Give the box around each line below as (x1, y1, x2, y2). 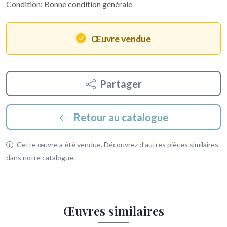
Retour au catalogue (73, 111, 168, 123)
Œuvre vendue (91, 33, 151, 44)
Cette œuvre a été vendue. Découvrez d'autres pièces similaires (15, 140, 218, 149)
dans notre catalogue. (6, 153, 75, 162)
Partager (99, 78, 142, 90)
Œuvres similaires (63, 203, 164, 219)
